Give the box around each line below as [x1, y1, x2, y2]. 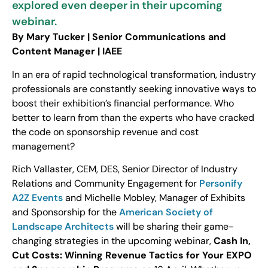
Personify [199, 177, 242, 190]
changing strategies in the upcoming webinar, [12, 234, 214, 248]
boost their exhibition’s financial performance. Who [12, 96, 234, 109]
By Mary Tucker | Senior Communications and [12, 31, 226, 44]
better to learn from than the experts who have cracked [12, 111, 254, 124]
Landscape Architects [12, 220, 114, 233]
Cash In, [214, 234, 251, 248]
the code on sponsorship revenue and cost [12, 125, 199, 138]
